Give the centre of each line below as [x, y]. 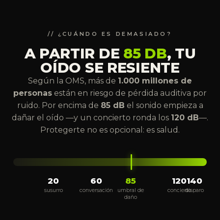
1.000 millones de [155, 81]
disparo [194, 191]
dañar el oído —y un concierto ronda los [91, 118]
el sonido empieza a [164, 106]
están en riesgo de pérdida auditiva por [129, 93]
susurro [53, 191]
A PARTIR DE [74, 54]
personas [33, 93]
